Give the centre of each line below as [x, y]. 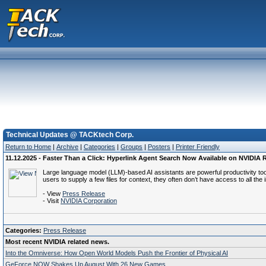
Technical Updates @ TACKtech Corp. [70, 135]
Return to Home [28, 147]
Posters [159, 147]
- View [53, 194]
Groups [132, 147]
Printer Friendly [198, 147]
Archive [67, 147]
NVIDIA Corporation [89, 201]
